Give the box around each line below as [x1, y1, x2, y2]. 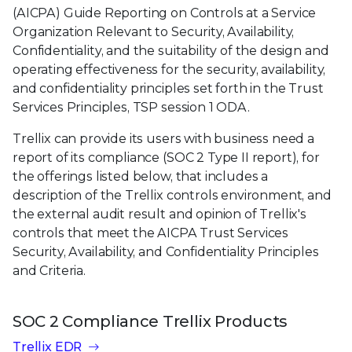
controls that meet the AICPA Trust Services [13, 225, 289, 240]
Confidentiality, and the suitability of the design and [13, 42, 329, 58]
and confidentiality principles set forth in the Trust [13, 80, 324, 96]
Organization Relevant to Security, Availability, [13, 24, 295, 39]
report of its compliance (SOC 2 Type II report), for [13, 149, 320, 165]
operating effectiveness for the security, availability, [13, 61, 326, 77]
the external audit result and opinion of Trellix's [13, 206, 306, 222]
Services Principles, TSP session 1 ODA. [13, 99, 250, 115]
